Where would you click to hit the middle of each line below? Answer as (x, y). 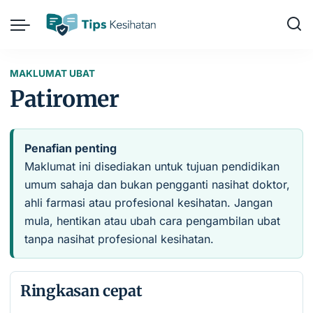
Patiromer (65, 99)
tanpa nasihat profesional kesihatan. (119, 239)
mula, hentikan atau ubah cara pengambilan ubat (152, 221)
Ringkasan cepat (81, 291)
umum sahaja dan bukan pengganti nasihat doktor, (157, 184)
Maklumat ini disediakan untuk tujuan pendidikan (152, 166)
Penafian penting (71, 148)
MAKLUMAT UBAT (52, 73)
